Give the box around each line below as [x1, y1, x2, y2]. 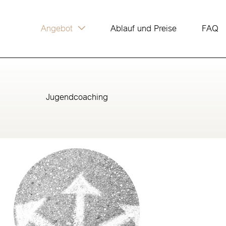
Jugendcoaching [45, 88, 108, 106]
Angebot [40, 20, 73, 37]
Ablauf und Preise [110, 20, 177, 37]
